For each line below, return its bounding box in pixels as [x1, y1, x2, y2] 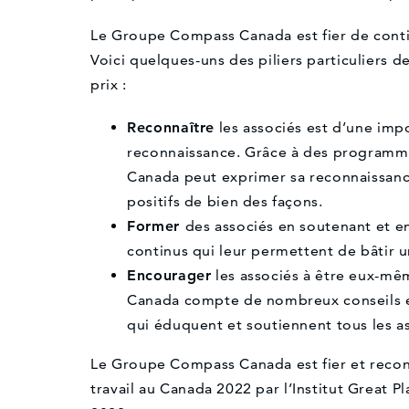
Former [127, 217, 185, 236]
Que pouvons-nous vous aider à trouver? [126, 351, 395, 369]
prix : [90, 76, 127, 94]
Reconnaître [127, 119, 215, 137]
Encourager [127, 267, 212, 285]
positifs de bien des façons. [127, 193, 323, 211]
